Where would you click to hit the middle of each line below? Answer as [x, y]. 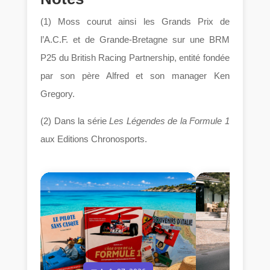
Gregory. [58, 94]
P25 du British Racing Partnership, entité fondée [135, 58]
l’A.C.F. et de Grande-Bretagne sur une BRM [135, 40]
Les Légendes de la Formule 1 [169, 121]
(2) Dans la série [75, 121]
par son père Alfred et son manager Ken [135, 76]
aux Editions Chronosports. [94, 139]
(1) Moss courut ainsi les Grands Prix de [135, 22]
